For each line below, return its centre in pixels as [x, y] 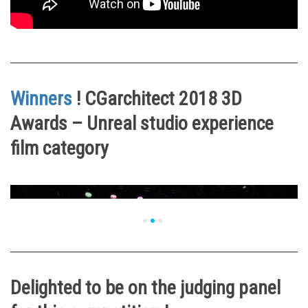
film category [62, 148]
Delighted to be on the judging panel [145, 288]
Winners [41, 99]
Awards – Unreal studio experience [142, 124]
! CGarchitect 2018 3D [157, 99]
